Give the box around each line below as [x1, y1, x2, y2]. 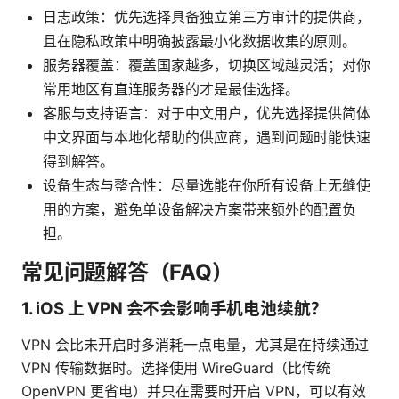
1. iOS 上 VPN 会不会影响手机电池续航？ [21, 298, 328, 320]
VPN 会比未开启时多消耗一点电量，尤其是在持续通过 [21, 336, 369, 354]
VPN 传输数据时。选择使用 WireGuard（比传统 [21, 359, 330, 378]
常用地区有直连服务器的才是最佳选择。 [43, 80, 299, 99]
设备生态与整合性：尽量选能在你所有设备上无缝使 [43, 176, 370, 195]
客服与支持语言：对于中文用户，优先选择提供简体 [43, 104, 370, 123]
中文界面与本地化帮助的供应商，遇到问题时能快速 [43, 128, 370, 147]
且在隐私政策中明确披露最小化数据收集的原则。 [43, 32, 356, 51]
